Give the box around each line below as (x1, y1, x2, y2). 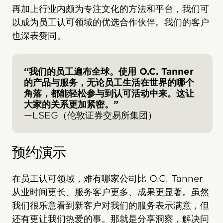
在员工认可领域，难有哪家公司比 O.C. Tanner (12, 173, 203, 184)
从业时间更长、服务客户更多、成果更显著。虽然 (12, 187, 209, 198)
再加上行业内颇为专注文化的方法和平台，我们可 (12, 3, 209, 14)
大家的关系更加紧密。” (24, 99, 118, 110)
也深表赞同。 (12, 30, 66, 41)
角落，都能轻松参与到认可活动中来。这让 (24, 88, 194, 99)
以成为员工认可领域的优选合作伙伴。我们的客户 (12, 17, 209, 28)
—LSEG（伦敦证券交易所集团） (24, 110, 157, 121)
